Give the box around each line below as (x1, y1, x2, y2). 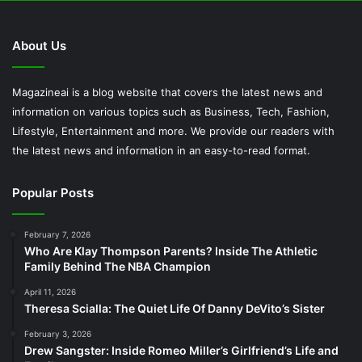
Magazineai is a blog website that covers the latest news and (12, 85, 322, 99)
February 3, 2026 (24, 328, 91, 339)
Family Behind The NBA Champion (24, 259, 211, 273)
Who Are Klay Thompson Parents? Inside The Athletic (24, 243, 318, 258)
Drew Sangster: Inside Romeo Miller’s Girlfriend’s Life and (24, 343, 339, 357)
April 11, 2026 (24, 286, 76, 297)
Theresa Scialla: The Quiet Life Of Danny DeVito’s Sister (24, 301, 325, 315)
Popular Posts (12, 184, 94, 200)
